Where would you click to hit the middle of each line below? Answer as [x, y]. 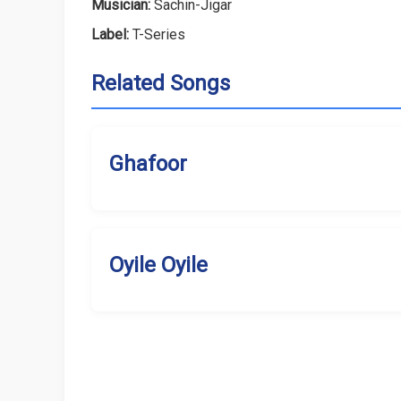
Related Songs [161, 84]
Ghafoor [148, 164]
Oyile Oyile [158, 265]
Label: [110, 34]
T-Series [157, 34]
